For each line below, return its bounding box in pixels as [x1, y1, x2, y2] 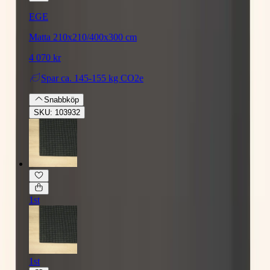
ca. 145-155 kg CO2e [61, 72, 143, 83]
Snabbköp [43, 95, 79, 104]
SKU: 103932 [34, 107, 80, 117]
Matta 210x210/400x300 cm [29, 31, 137, 42]
